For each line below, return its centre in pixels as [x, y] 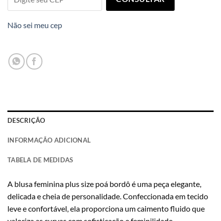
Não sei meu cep [35, 25]
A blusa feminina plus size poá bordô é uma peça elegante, [104, 184]
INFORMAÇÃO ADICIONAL [49, 140]
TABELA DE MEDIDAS [40, 160]
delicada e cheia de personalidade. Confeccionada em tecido [108, 196]
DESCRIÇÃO [26, 121]
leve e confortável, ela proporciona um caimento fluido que [106, 209]
